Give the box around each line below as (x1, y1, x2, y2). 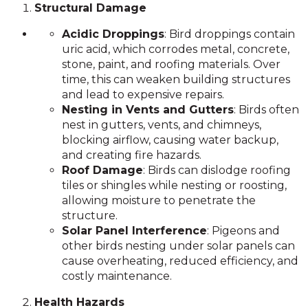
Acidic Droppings (62, 27, 164, 41)
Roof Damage (62, 164, 143, 177)
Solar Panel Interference (62, 224, 207, 237)
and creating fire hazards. (62, 148, 201, 162)
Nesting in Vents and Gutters (62, 103, 234, 116)
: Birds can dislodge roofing (143, 164, 291, 177)
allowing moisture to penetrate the (62, 194, 256, 207)
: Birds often (234, 103, 299, 116)
